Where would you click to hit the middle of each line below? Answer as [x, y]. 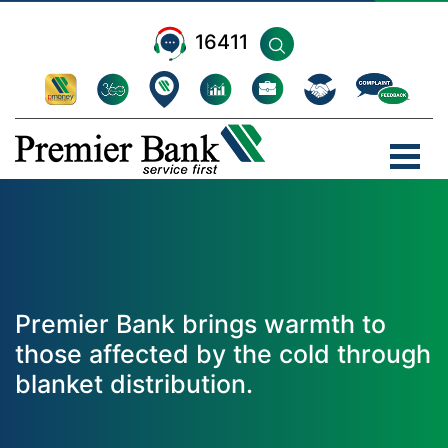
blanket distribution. [134, 383]
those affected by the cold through [223, 353]
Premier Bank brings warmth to [200, 323]
